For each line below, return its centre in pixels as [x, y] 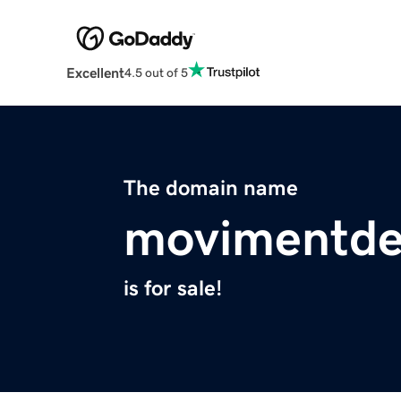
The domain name [211, 188]
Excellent [95, 73]
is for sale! [173, 289]
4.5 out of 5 [156, 72]
